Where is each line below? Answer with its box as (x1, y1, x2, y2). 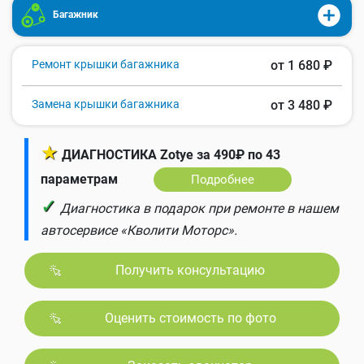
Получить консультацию (115, 262, 265, 278)
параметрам (41, 171, 118, 187)
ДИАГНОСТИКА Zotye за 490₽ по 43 (62, 146, 280, 162)
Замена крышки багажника (32, 97, 180, 110)
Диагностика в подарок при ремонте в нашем (60, 200, 339, 216)
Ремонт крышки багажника (32, 57, 180, 71)
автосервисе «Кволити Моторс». (41, 222, 237, 238)
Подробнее (191, 171, 254, 187)
